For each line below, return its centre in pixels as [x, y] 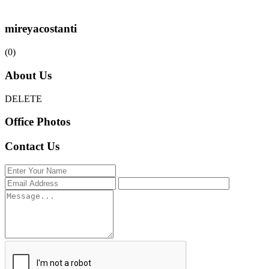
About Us [28, 75]
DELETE [23, 98]
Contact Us [32, 147]
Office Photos [38, 122]
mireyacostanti [41, 29]
